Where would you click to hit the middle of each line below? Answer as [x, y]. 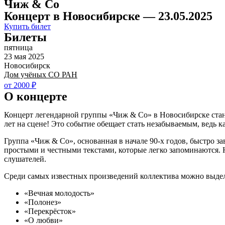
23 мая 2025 [24, 57]
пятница [18, 47]
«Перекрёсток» [50, 211]
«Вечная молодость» [59, 193]
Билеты [25, 37]
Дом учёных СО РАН [41, 75]
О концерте [36, 96]
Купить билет [27, 26]
